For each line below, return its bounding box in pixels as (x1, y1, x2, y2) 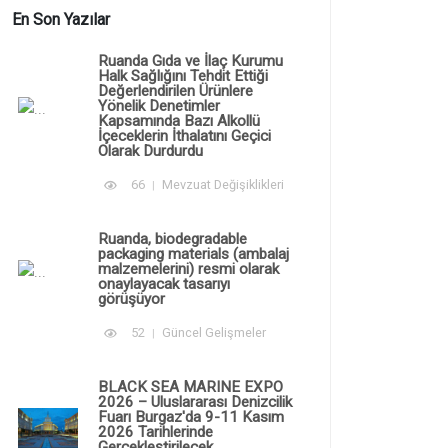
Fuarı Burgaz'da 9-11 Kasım (98, 407, 284, 426)
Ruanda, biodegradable (98, 229, 247, 248)
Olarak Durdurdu (98, 141, 203, 160)
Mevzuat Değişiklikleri (162, 176, 284, 192)
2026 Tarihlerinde (98, 422, 213, 441)
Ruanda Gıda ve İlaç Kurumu (98, 51, 283, 70)
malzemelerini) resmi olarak (98, 259, 279, 278)
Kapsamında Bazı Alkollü (98, 111, 260, 130)
